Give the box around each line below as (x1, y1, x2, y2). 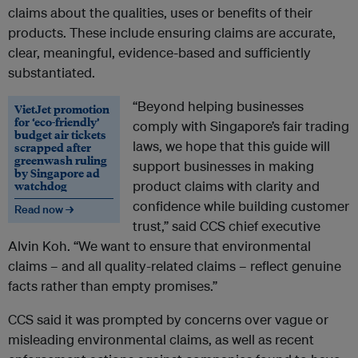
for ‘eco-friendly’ (14, 113, 100, 130)
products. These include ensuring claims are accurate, (8, 24, 336, 42)
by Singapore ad (14, 165, 100, 181)
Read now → (14, 202, 74, 217)
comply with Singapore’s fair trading (133, 117, 349, 135)
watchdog (14, 177, 67, 194)
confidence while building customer (133, 197, 349, 215)
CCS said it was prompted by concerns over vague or (8, 311, 328, 328)
